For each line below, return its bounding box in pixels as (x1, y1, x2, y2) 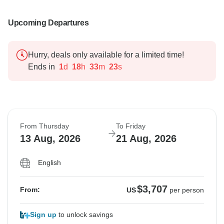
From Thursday (20, 122, 69, 130)
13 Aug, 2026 (20, 133, 80, 144)
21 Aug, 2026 (116, 133, 176, 144)
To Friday (116, 122, 145, 130)
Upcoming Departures (8, 18, 89, 27)
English (38, 158, 61, 167)
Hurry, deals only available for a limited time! (28, 50, 184, 59)
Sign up (30, 210, 56, 219)
